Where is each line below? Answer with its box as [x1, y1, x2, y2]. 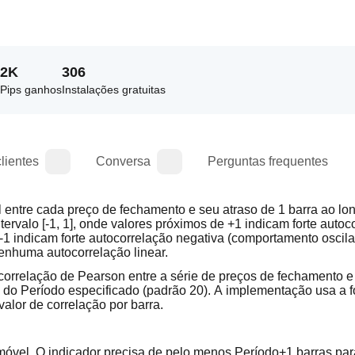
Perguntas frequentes [208, 155, 328, 168]
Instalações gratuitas [62, 83, 166, 96]
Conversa [96, 155, 151, 168]
